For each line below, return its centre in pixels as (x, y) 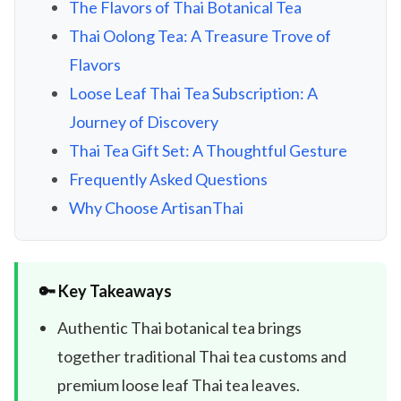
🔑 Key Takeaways (106, 291)
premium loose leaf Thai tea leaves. (179, 385)
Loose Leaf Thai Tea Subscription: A (193, 93)
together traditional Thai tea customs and (202, 356)
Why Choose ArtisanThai (156, 208)
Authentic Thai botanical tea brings (179, 328)
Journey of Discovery (144, 122)
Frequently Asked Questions (168, 179)
